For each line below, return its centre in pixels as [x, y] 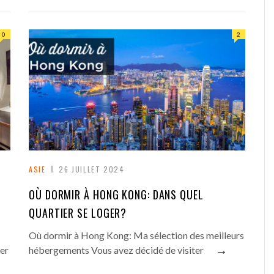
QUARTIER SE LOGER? [78, 213]
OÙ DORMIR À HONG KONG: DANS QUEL [116, 194]
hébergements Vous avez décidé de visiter [116, 250]
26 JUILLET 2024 [92, 169]
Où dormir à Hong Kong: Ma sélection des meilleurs [136, 235]
